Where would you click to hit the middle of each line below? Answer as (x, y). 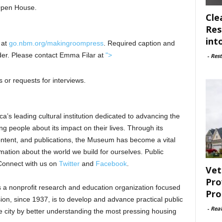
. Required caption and (139, 43)
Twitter (69, 164)
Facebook (111, 164)
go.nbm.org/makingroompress (56, 43)
